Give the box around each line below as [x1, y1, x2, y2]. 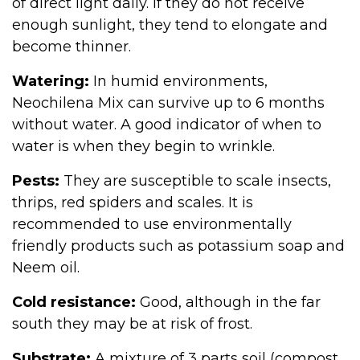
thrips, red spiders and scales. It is [12, 194, 253, 211]
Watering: [12, 72, 89, 90]
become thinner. [12, 38, 131, 55]
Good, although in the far [136, 293, 321, 311]
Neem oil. [12, 259, 80, 276]
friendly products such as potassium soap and [12, 237, 345, 255]
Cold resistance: [12, 293, 136, 311]
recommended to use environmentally [12, 215, 292, 233]
